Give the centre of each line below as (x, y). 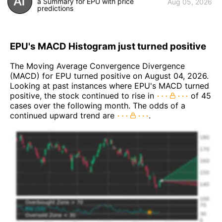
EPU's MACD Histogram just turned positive (108, 46)
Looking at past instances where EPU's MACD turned (110, 86)
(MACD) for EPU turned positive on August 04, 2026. (109, 76)
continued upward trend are (63, 116)
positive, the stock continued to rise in (83, 96)
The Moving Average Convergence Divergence (97, 66)
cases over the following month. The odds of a (98, 106)
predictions (55, 8)
